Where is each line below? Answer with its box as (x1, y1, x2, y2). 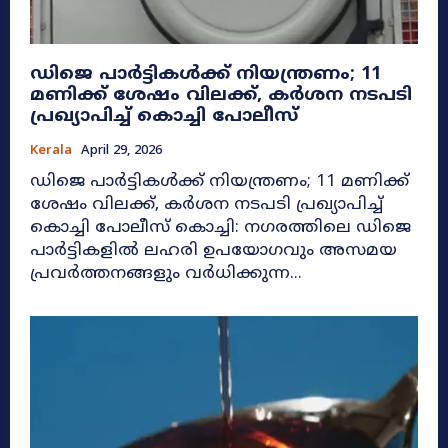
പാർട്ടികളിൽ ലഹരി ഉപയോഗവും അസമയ (30, 239, 397, 262)
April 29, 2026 (81, 142, 162, 159)
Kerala (30, 142, 72, 159)
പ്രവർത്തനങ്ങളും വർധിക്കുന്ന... (30, 262, 302, 285)
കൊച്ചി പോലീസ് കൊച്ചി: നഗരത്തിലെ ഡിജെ (30, 216, 175, 239)
